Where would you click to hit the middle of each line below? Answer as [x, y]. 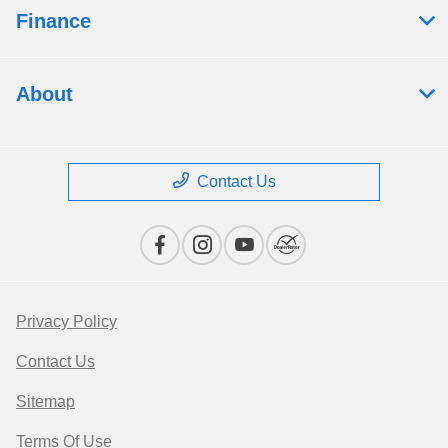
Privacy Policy [66, 321]
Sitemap [45, 401]
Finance [53, 20]
